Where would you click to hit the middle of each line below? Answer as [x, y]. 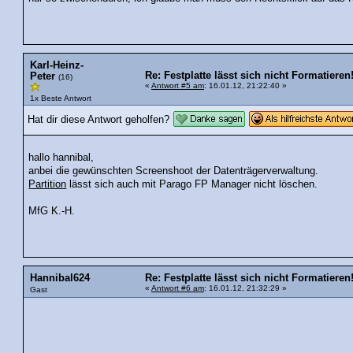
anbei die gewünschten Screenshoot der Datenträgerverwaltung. [174, 171]
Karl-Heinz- [57, 65]
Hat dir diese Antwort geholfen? [98, 119]
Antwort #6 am [178, 288]
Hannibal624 [60, 279]
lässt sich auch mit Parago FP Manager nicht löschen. [192, 185]
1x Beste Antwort [61, 98]
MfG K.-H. [54, 212]
